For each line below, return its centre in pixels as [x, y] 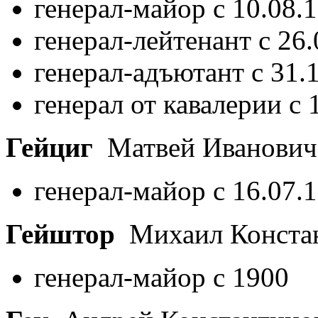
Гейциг [49, 147]
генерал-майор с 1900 [161, 277]
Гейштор [60, 234]
